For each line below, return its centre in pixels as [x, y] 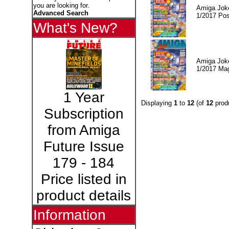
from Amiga [84, 130]
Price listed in [84, 179]
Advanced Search [61, 13]
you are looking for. [61, 5]
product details [84, 196]
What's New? [75, 28]
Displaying [157, 103]
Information [69, 215]
